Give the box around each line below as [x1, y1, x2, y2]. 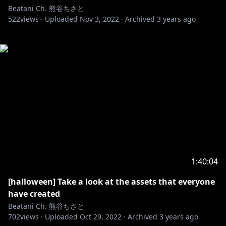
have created [8, 188, 60, 199]
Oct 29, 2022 [80, 212, 122, 221]
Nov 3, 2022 [80, 14, 119, 24]
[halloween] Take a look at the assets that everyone [8, 176, 215, 187]
